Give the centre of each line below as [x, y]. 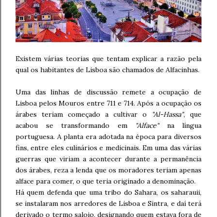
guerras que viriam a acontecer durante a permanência [108, 159]
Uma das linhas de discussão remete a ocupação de [108, 92]
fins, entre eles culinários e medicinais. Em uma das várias [108, 147]
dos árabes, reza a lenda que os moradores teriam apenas [108, 170]
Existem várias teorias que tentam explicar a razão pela [108, 58]
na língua [180, 125]
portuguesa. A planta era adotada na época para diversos [108, 136]
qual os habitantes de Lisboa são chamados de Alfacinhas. [108, 70]
